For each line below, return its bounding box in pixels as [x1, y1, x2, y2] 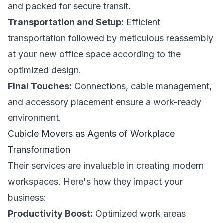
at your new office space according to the [8, 49, 181, 59]
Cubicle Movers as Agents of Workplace [8, 128, 175, 139]
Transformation [8, 144, 70, 155]
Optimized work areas [93, 208, 186, 219]
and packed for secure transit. [8, 1, 131, 11]
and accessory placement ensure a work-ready [8, 97, 201, 107]
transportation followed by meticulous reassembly [8, 33, 213, 43]
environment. [8, 112, 61, 123]
